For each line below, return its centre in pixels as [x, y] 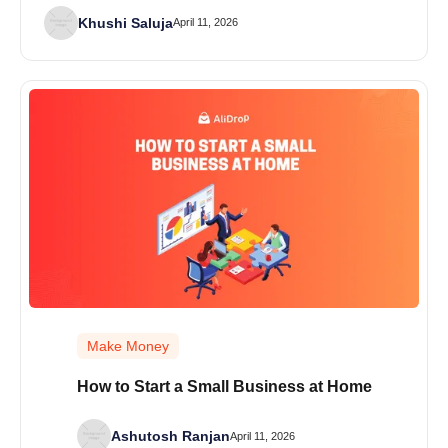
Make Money [127, 346]
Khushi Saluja [125, 22]
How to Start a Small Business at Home [224, 387]
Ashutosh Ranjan [170, 436]
